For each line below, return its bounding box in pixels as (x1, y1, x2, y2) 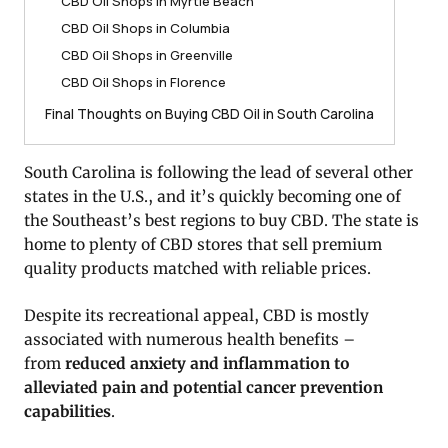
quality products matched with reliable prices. (24, 259, 371, 279)
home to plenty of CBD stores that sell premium (24, 235, 382, 255)
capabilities (24, 402, 111, 422)
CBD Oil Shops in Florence (61, 73, 226, 92)
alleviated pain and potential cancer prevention (24, 378, 383, 398)
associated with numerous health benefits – (24, 330, 355, 350)
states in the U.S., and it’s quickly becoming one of (24, 187, 401, 207)
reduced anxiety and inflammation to (65, 354, 350, 374)
